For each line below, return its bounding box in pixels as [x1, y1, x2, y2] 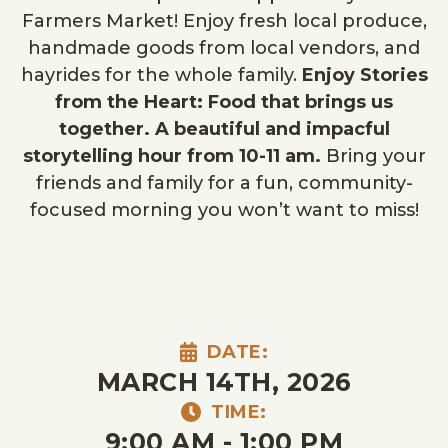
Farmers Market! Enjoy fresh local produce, [21, 10, 427, 32]
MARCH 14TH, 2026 [96, 366, 352, 397]
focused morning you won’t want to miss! [29, 199, 419, 221]
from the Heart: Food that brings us [55, 91, 393, 113]
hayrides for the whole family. [20, 64, 302, 86]
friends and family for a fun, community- [35, 172, 413, 194]
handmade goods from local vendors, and [28, 37, 420, 59]
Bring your [320, 145, 426, 167]
